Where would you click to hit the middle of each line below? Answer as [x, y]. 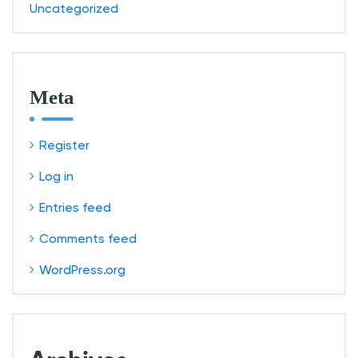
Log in [56, 176]
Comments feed [88, 239]
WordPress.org [82, 270]
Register [64, 145]
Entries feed [75, 207]
